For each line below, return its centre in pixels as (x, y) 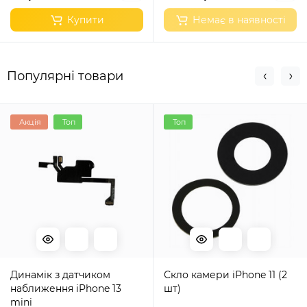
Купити (85, 20)
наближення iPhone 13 (66, 288)
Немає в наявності (239, 20)
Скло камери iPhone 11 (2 (198, 275)
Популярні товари (65, 76)
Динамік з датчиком (60, 275)
